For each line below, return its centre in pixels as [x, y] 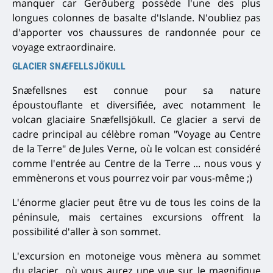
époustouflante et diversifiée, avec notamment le [136, 105]
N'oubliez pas [229, 18]
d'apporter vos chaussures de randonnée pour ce [136, 33]
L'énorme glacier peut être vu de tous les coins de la [136, 203]
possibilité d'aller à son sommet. [87, 232]
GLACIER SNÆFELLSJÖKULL [69, 66]
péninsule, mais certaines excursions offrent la [136, 217]
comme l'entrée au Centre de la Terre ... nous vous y [136, 164]
